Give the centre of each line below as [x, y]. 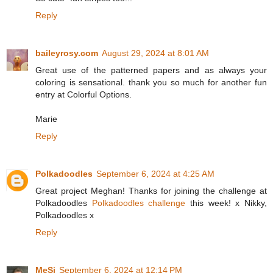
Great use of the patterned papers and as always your [151, 70]
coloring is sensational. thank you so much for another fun [151, 83]
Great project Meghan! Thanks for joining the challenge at [151, 191]
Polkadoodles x [65, 215]
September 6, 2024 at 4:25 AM [155, 174]
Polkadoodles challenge [139, 203]
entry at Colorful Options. [83, 95]
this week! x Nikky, [226, 203]
